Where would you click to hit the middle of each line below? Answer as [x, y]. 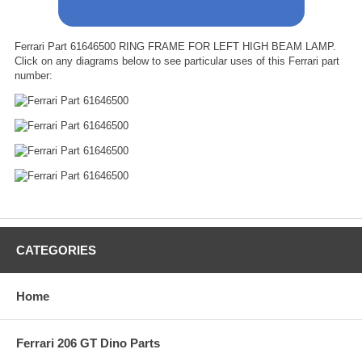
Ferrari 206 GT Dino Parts [88, 343]
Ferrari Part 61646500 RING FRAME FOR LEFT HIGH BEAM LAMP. [175, 46]
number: [34, 75]
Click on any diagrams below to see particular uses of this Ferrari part [177, 61]
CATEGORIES [56, 250]
